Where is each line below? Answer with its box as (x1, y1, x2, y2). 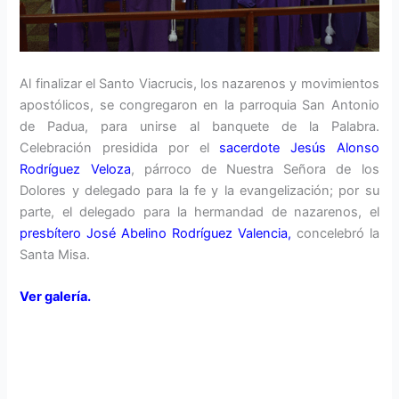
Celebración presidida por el (20, 139, 220, 156)
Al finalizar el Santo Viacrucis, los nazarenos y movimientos (20, 75, 379, 92)
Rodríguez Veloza (20, 160, 131, 177)
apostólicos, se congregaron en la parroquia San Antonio (20, 96, 379, 113)
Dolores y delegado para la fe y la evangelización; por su (20, 182, 379, 199)
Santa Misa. (20, 246, 91, 263)
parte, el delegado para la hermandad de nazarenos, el (20, 203, 379, 220)
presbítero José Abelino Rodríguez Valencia (20, 224, 288, 241)
